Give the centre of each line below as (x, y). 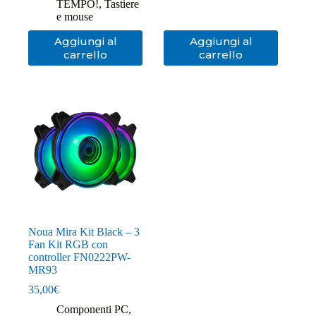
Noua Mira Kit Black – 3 (84, 232)
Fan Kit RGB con (68, 245)
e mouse (75, 17)
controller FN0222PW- (79, 257)
